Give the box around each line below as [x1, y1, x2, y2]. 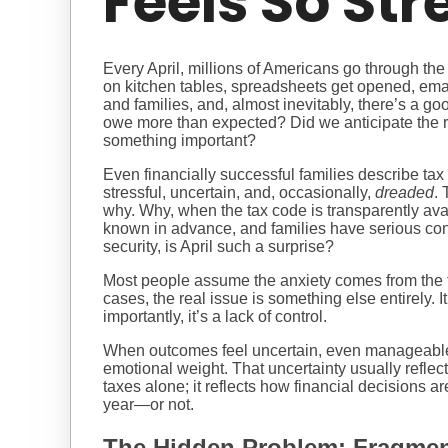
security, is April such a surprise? [103, 238, 338, 256]
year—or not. [103, 396, 194, 414]
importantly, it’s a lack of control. [103, 308, 331, 326]
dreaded [375, 184, 434, 202]
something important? [103, 132, 256, 150]
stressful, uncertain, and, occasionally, [103, 184, 375, 202]
